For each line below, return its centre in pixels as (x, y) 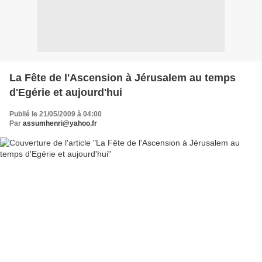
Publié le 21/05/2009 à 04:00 (56, 114)
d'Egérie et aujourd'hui (66, 92)
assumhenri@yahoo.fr (60, 123)
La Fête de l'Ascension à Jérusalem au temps (123, 77)
